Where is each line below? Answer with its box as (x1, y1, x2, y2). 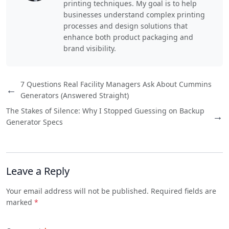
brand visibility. (63, 43, 116, 53)
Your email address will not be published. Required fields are (6, 186, 216, 196)
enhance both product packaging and (63, 32, 193, 42)
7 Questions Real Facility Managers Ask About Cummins (20, 79, 212, 89)
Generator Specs (6, 117, 63, 127)
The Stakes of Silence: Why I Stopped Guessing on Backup (6, 105, 204, 116)
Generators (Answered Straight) (20, 90, 129, 100)
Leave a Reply (6, 164, 70, 178)
